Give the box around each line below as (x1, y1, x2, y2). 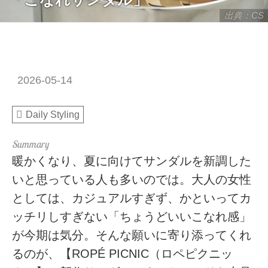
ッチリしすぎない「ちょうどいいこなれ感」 (12, 209, 252, 223)
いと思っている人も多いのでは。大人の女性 (12, 172, 252, 186)
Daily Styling (25, 109, 80, 120)
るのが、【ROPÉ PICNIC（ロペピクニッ (12, 246, 233, 260)
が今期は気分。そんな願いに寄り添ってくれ (12, 228, 252, 242)
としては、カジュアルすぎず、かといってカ (12, 191, 252, 205)
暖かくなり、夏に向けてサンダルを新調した (12, 154, 252, 167)
